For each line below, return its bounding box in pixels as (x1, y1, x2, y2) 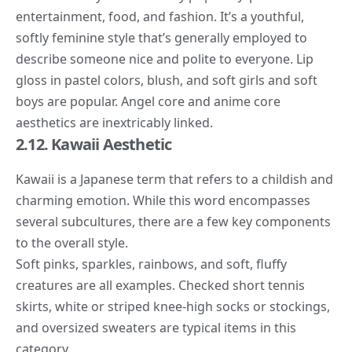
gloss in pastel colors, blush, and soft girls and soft (16, 71, 317, 90)
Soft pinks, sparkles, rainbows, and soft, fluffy (16, 255, 287, 273)
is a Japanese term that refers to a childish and (54, 170, 333, 188)
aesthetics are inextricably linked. (16, 114, 213, 132)
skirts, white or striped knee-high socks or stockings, (16, 297, 330, 315)
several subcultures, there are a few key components (16, 212, 331, 230)
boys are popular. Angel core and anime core (16, 93, 280, 111)
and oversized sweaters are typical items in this (16, 318, 296, 336)
